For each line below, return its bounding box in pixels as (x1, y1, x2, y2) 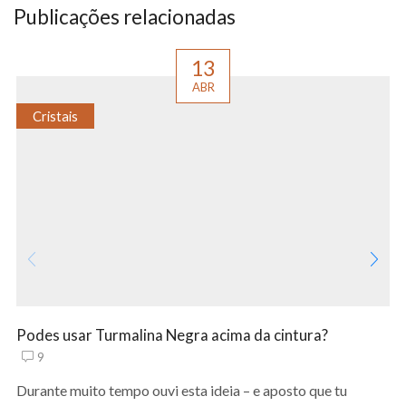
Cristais (32, 107, 78, 124)
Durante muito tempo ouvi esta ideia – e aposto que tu (16, 382, 347, 400)
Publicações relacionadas (14, 4, 236, 29)
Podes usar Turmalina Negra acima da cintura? (16, 325, 328, 345)
